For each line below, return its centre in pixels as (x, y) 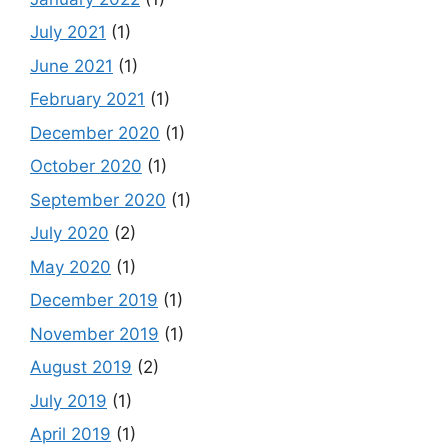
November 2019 (94, 333)
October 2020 (86, 166)
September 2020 (98, 199)
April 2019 (70, 434)
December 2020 (95, 132)
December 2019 (94, 300)
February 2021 (87, 99)
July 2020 (69, 233)
